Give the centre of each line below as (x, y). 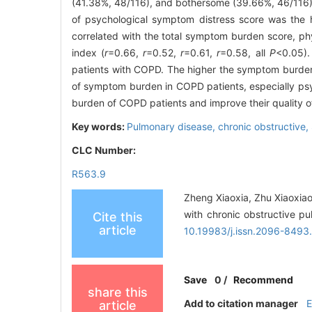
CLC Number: (105, 150)
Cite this (117, 217)
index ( (88, 52)
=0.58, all (245, 52)
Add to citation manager (241, 303)
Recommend (264, 279)
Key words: (99, 126)
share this (117, 292)
